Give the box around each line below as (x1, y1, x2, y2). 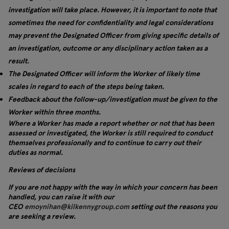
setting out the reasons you (129, 202, 217, 211)
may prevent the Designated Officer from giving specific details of (8, 31, 219, 40)
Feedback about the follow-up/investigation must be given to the (8, 95, 217, 104)
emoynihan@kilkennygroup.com (25, 202, 129, 211)
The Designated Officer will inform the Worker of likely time (8, 69, 200, 78)
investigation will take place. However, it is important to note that (8, 5, 217, 14)
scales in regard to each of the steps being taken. (8, 82, 164, 91)
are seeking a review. (8, 212, 76, 221)
